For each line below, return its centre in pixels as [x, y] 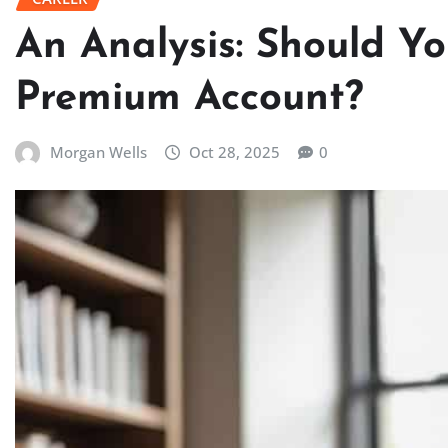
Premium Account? [189, 98]
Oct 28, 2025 [235, 151]
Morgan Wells [98, 151]
